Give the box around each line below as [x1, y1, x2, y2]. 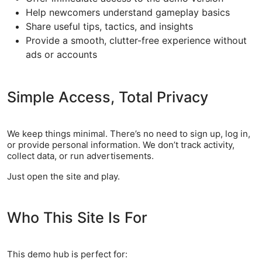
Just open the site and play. [7, 171, 120, 182]
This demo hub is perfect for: [7, 249, 127, 260]
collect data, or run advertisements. [7, 150, 154, 161]
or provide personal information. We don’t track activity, [7, 139, 235, 150]
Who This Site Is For [7, 209, 147, 226]
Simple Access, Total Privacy [7, 88, 208, 106]
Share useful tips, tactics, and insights [26, 20, 193, 32]
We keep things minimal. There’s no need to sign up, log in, [7, 128, 250, 139]
